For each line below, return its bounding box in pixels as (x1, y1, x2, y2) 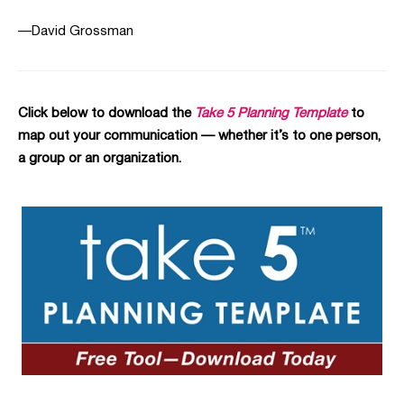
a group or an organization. (18, 152, 181, 166)
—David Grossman (18, 25, 133, 39)
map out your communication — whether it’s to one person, (18, 130, 381, 143)
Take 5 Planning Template (195, 107, 347, 121)
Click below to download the (18, 107, 195, 121)
